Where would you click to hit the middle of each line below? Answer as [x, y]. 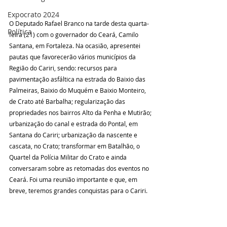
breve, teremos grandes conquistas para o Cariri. [78, 191]
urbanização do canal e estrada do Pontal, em [74, 124]
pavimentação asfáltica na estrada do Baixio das [78, 79]
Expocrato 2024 [33, 14]
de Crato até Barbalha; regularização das [68, 102]
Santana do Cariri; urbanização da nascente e [74, 135]
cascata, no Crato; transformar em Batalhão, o [75, 146]
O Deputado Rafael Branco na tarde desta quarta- [79, 24]
